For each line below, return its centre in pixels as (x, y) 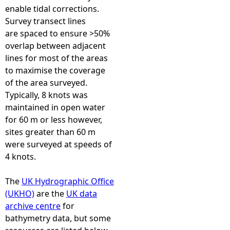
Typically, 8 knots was (46, 95)
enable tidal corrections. (52, 9)
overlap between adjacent (55, 46)
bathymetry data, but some (58, 218)
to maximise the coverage (55, 70)
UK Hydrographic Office (68, 181)
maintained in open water (55, 107)
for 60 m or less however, (54, 120)
